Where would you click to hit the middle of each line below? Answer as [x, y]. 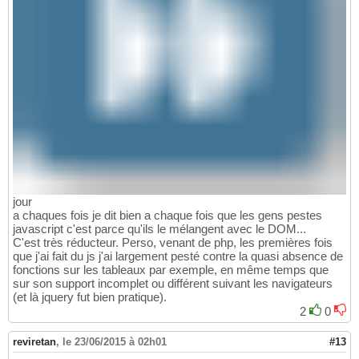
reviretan [34, 342]
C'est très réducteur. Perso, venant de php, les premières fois [173, 243]
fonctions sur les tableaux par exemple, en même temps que [171, 270]
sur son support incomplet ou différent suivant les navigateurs [173, 284]
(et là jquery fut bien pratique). [90, 297]
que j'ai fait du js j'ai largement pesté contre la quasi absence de [178, 256]
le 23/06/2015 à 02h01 [115, 342]
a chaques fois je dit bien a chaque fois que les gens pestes [167, 216]
